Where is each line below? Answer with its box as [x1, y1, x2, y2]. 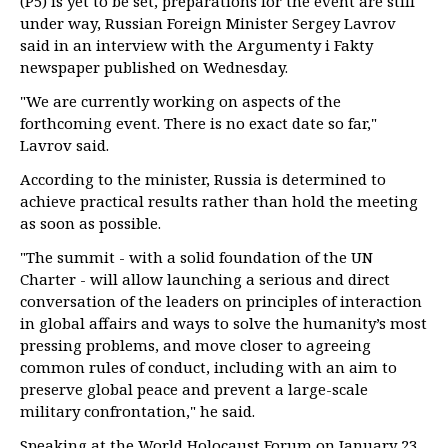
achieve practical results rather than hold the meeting [20, 191, 418, 211]
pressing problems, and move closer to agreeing [20, 335, 371, 355]
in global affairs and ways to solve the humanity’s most [20, 313, 427, 333]
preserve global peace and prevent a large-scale [20, 379, 368, 399]
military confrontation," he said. [20, 401, 255, 421]
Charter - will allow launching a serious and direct [20, 269, 390, 289]
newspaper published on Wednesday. [20, 57, 288, 77]
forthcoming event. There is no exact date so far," [20, 113, 377, 133]
